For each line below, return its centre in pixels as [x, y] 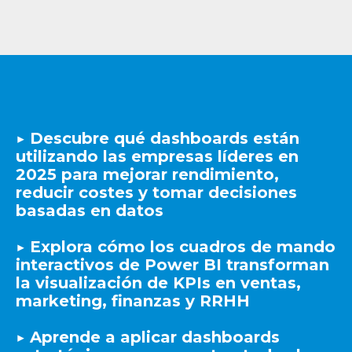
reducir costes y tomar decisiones [156, 192]
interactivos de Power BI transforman [172, 264]
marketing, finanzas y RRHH [133, 301]
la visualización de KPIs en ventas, [158, 282]
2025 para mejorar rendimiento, [147, 174]
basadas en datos [90, 210]
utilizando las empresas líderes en [157, 156]
